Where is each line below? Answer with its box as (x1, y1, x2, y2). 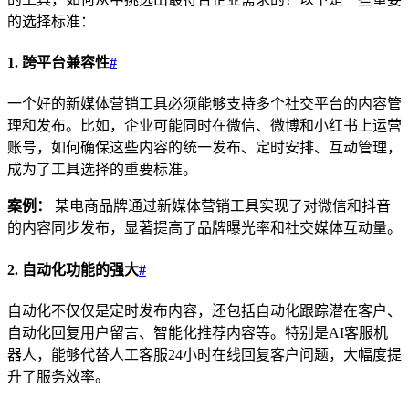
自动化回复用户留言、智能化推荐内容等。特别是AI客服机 (7, 324, 388, 341)
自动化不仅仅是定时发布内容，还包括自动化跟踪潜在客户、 (7, 302, 402, 319)
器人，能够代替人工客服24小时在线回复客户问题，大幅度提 (7, 346, 402, 362)
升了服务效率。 (7, 368, 110, 384)
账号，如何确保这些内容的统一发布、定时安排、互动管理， (7, 140, 402, 156)
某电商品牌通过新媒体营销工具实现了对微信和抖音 (51, 198, 391, 215)
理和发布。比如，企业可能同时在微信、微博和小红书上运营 (7, 118, 402, 134)
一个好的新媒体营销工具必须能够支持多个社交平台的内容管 (7, 96, 402, 112)
